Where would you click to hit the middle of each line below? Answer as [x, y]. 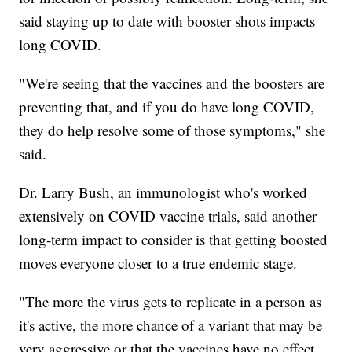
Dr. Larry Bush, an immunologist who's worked [163, 192]
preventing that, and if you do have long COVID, [167, 106]
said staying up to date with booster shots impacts [167, 20]
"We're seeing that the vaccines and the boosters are [172, 82]
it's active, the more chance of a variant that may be [171, 324]
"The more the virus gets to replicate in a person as [170, 301]
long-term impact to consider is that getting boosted [174, 239]
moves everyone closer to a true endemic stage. [158, 262]
